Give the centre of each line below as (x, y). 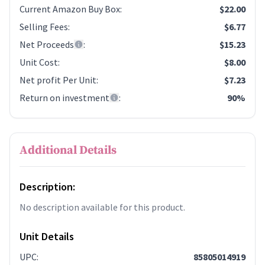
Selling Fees (44, 27)
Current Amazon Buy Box (70, 9)
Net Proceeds (47, 45)
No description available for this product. (102, 207)
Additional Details (68, 151)
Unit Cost (39, 62)
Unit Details (47, 237)
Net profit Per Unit (58, 80)
